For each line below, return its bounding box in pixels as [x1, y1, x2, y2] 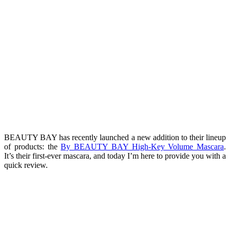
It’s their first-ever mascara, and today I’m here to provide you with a [4, 151, 226, 160]
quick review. [4, 160, 48, 169]
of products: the [4, 142, 61, 151]
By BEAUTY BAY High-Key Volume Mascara [61, 142, 224, 151]
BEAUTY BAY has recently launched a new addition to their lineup [4, 132, 226, 142]
